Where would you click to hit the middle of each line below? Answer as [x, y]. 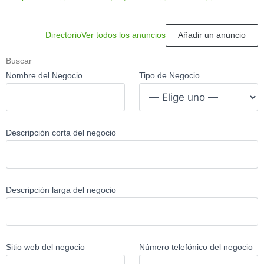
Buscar [19, 61]
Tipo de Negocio [169, 75]
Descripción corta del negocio [61, 133]
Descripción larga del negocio [61, 190]
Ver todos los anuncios [123, 35]
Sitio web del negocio [45, 247]
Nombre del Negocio [44, 75]
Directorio [63, 35]
